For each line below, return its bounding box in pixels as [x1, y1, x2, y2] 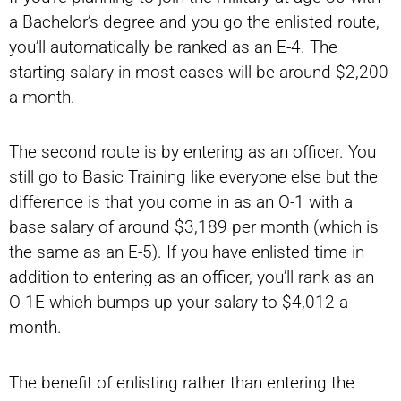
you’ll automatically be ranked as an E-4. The [9, 37, 337, 58]
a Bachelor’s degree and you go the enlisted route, [9, 12, 380, 33]
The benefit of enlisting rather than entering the [9, 371, 354, 393]
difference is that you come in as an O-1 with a [9, 192, 353, 213]
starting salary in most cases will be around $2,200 [9, 62, 388, 83]
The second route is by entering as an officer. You [9, 141, 376, 163]
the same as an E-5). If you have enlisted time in [9, 242, 364, 263]
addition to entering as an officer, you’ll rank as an [9, 267, 374, 288]
